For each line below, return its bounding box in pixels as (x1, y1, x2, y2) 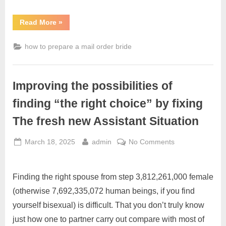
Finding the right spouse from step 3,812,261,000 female (13, 172, 213, 181)
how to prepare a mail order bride (25, 43, 132, 51)
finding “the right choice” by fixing (13, 97, 203, 110)
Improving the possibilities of (13, 79, 173, 93)
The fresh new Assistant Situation (13, 115, 199, 128)
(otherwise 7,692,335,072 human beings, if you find (13, 186, 195, 195)
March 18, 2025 (25, 138, 76, 146)
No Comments (128, 138, 175, 146)
